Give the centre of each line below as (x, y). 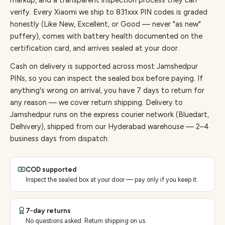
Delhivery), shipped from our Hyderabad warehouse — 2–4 (109, 127)
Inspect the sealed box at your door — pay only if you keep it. (112, 180)
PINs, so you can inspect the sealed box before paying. (104, 78)
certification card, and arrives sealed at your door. (95, 48)
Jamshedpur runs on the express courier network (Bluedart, (109, 115)
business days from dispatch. (60, 139)
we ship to (96, 12)
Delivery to (164, 102)
